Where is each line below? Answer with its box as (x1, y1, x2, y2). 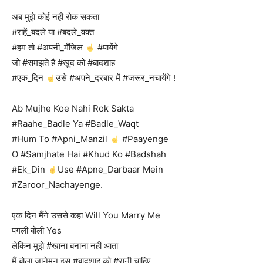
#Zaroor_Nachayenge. (12, 179, 103, 190)
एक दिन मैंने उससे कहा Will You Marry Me (12, 210, 160, 221)
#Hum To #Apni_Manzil (12, 133, 110, 144)
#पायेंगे (95, 42, 119, 53)
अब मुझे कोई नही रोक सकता (12, 11, 99, 22)
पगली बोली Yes (12, 225, 62, 236)
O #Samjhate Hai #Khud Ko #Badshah (12, 149, 166, 160)
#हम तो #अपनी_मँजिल (12, 42, 85, 53)
